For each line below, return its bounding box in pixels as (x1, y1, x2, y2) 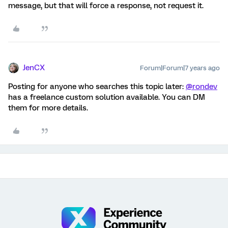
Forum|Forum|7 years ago (140, 64, 220, 72)
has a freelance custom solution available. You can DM (8, 93, 205, 102)
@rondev (186, 82, 217, 91)
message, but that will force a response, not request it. (8, 1, 204, 10)
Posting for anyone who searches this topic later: (8, 82, 186, 91)
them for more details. (8, 103, 88, 112)
